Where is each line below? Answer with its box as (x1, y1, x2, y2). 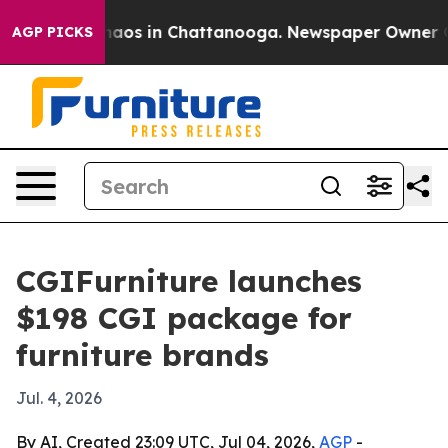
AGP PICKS (12, 23, 93, 41)
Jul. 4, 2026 (16, 388, 102, 408)
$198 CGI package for (16, 299, 352, 337)
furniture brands (16, 336, 269, 374)
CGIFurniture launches (16, 262, 362, 300)
